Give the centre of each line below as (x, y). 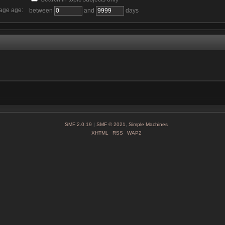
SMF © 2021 (111, 124)
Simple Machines (148, 124)
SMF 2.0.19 (78, 124)
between (41, 11)
